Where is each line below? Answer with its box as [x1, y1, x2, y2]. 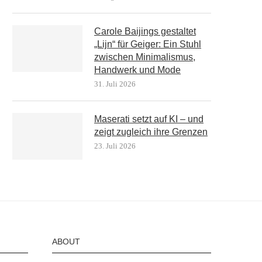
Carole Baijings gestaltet [94, 26, 196, 36]
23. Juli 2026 [94, 141, 136, 150]
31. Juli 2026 [94, 79, 136, 88]
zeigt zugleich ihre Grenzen [94, 126, 208, 137]
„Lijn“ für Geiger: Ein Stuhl [94, 39, 201, 49]
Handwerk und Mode [94, 64, 181, 75]
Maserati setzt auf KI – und [94, 113, 204, 124]
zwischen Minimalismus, [94, 51, 195, 62]
